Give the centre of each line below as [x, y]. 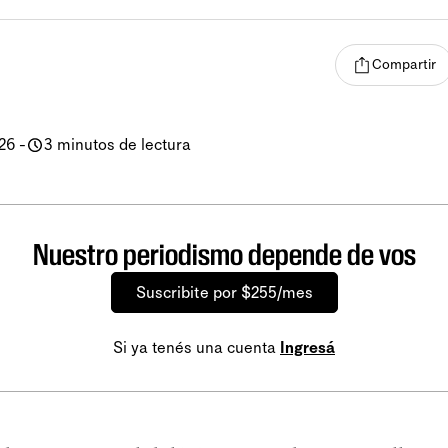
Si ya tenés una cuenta [196, 347]
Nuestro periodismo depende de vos [224, 254]
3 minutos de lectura [117, 144]
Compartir [404, 65]
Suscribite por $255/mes [224, 292]
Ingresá [307, 347]
